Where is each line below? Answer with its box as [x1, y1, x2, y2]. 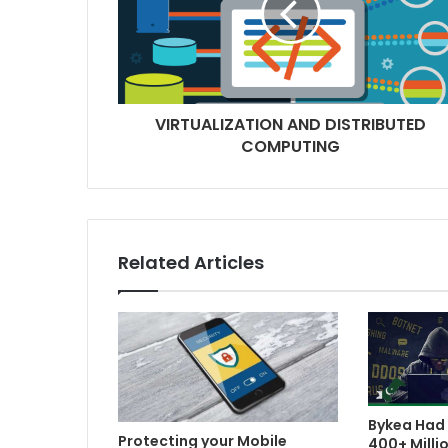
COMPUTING [241, 135, 340, 159]
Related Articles [118, 250, 264, 276]
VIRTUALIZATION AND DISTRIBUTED [155, 113, 426, 137]
